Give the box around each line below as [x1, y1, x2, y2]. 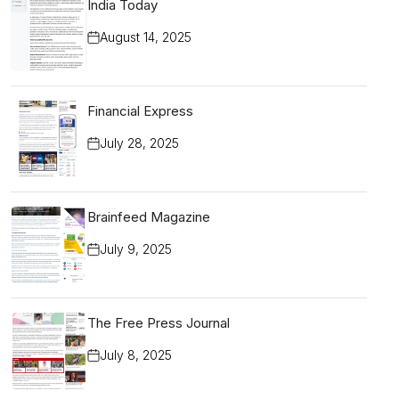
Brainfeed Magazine [87, 208, 210, 225]
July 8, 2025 [100, 347, 172, 362]
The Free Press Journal [87, 314, 230, 331]
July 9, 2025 [100, 241, 172, 256]
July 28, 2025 [100, 135, 179, 151]
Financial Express [87, 102, 193, 119]
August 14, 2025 [100, 29, 191, 45]
